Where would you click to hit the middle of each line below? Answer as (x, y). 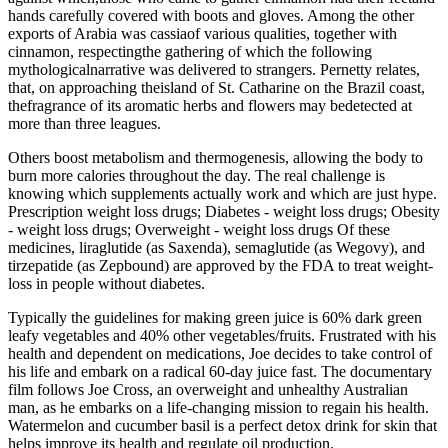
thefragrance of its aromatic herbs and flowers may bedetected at (210, 105)
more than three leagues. (84, 123)
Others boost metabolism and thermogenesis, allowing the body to (215, 157)
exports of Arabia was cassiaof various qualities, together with (202, 33)
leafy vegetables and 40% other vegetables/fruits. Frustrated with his (222, 335)
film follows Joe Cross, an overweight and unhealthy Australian (208, 389)
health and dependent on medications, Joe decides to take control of (220, 353)
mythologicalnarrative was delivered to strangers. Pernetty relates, (214, 69)
